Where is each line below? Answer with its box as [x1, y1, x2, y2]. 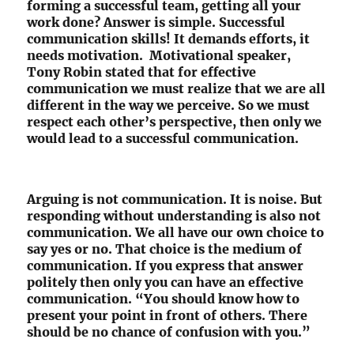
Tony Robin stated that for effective [27, 64, 257, 81]
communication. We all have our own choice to [27, 224, 325, 241]
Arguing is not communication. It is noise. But [27, 191, 323, 208]
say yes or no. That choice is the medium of [27, 241, 303, 258]
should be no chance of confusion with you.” [27, 324, 311, 341]
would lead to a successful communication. [27, 130, 299, 147]
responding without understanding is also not [27, 208, 322, 224]
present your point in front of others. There [27, 307, 308, 324]
